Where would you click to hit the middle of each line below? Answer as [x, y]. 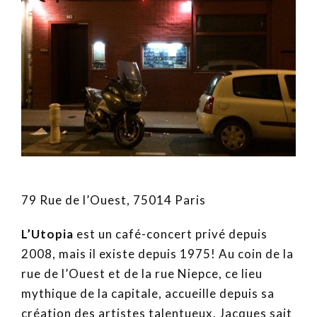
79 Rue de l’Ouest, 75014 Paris [114, 200]
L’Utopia [47, 234]
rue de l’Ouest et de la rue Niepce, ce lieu [142, 274]
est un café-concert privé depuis [171, 234]
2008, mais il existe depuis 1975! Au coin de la [157, 254]
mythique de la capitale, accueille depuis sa [148, 294]
